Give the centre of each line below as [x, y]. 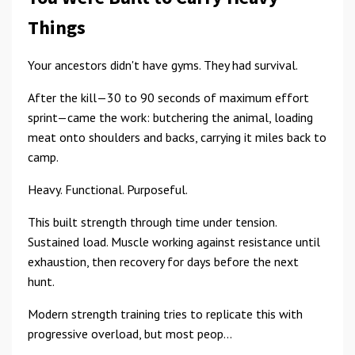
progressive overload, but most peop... [130, 334]
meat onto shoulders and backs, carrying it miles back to [177, 137]
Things [57, 27]
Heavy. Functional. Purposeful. [108, 189]
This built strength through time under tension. [152, 222]
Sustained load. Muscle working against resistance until [174, 242]
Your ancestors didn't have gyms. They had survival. [163, 65]
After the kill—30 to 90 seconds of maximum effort [168, 97]
